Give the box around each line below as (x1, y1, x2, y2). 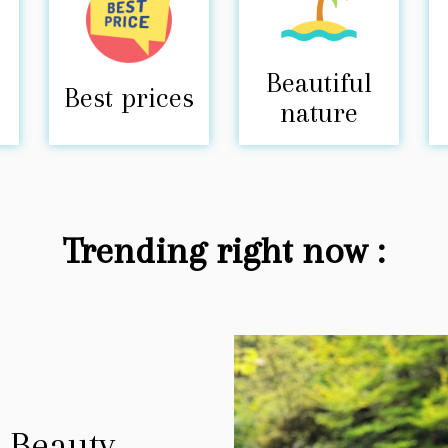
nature (279, 96, 358, 129)
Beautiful (265, 66, 372, 99)
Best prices (63, 81, 194, 114)
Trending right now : (63, 229, 385, 272)
